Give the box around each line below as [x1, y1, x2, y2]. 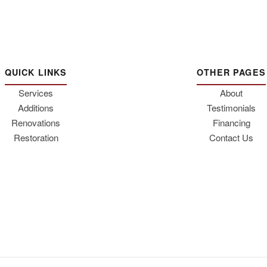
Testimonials [207, 101, 256, 114]
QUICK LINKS [4, 66, 67, 78]
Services [18, 86, 53, 99]
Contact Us [209, 131, 253, 144]
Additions [18, 101, 54, 114]
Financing [212, 116, 250, 129]
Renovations [11, 116, 60, 129]
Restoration [13, 131, 58, 144]
